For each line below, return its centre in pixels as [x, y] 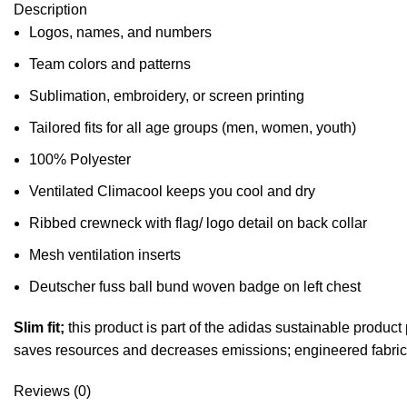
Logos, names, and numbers [120, 32]
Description [50, 10]
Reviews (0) [52, 391]
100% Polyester [80, 159]
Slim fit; [39, 328]
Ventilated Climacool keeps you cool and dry [172, 191]
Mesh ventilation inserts [105, 255]
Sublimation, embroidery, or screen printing [167, 96]
